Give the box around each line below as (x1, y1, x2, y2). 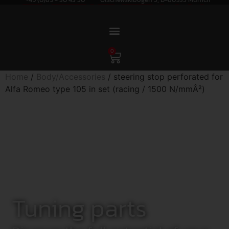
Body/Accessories (36, 72, 105, 82)
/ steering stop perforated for (105, 72, 223, 82)
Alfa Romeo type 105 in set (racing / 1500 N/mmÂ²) (5, 84, 205, 94)
